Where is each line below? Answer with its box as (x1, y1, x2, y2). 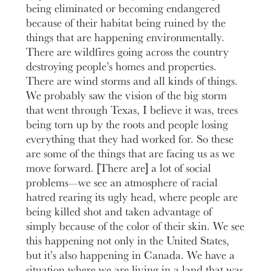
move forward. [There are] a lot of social (26, 159, 212, 175)
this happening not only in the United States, (26, 232, 230, 248)
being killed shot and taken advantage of (26, 203, 212, 219)
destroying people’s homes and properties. (26, 57, 217, 74)
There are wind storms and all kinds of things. (26, 72, 238, 88)
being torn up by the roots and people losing (26, 116, 229, 132)
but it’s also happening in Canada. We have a (26, 246, 235, 263)
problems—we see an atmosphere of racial (26, 174, 218, 190)
